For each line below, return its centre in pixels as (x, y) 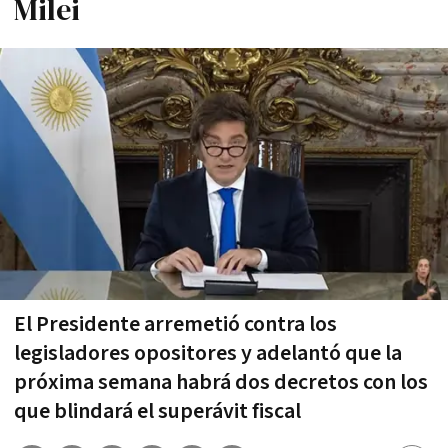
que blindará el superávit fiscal (157, 411)
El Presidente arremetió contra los (175, 324)
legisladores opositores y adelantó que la (208, 353)
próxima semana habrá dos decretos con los (221, 382)
